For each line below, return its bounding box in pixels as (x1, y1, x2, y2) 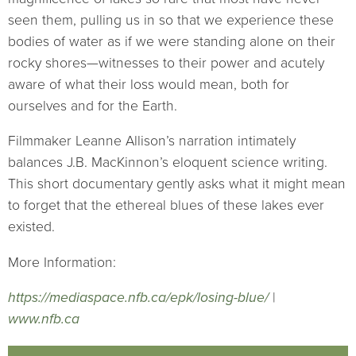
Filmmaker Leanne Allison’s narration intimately (8, 133, 296, 150)
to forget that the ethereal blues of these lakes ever (8, 197, 324, 215)
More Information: (8, 253, 116, 271)
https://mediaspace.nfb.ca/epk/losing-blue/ (8, 289, 269, 307)
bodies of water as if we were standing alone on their (8, 33, 335, 50)
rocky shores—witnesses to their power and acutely (8, 54, 324, 72)
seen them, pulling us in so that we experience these (8, 11, 334, 29)
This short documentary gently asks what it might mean (8, 176, 346, 193)
